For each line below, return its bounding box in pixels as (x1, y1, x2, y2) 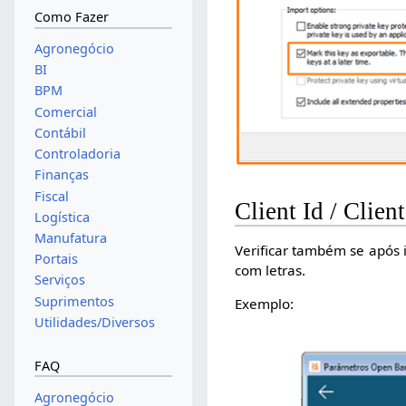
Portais (34, 250, 78, 268)
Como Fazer (34, 8, 109, 26)
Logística (34, 208, 90, 226)
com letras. (235, 260, 306, 279)
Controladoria (34, 145, 121, 163)
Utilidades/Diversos (34, 313, 155, 331)
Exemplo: (235, 295, 295, 314)
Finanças (34, 166, 89, 184)
